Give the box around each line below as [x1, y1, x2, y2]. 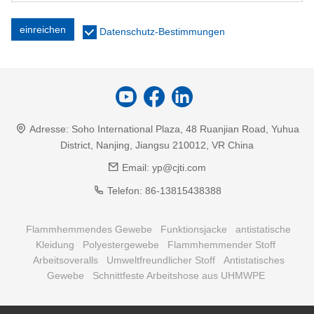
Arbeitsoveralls [32, 254, 98, 266]
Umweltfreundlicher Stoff [106, 254, 215, 266]
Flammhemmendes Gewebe [26, 224, 152, 235]
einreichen [20, 24, 66, 36]
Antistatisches [223, 254, 285, 266]
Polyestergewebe [83, 239, 159, 251]
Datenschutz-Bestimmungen [100, 26, 225, 38]
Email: [122, 162, 149, 174]
